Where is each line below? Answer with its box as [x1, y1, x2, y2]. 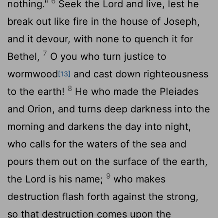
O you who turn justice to [47, 50, 166, 62]
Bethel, [7, 50, 43, 62]
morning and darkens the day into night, [7, 120, 191, 132]
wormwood [7, 68, 58, 80]
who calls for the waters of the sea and [7, 138, 186, 150]
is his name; [46, 173, 106, 185]
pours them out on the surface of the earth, [7, 155, 208, 167]
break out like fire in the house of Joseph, [7, 15, 200, 27]
